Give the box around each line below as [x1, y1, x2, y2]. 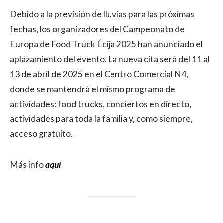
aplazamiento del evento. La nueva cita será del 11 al [10, 54, 210, 64]
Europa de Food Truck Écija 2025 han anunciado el [10, 39, 203, 49]
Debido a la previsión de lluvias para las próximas [10, 9, 194, 19]
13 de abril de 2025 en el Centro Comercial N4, [10, 69, 188, 79]
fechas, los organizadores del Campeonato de [10, 24, 185, 34]
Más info [10, 159, 45, 170]
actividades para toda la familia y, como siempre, [10, 113, 193, 124]
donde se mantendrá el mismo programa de [10, 84, 175, 94]
